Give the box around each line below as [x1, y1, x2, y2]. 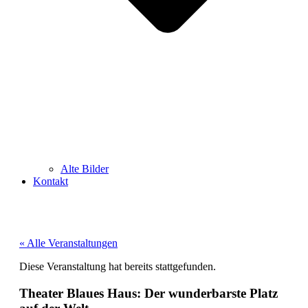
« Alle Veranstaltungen [19, 237, 118, 250]
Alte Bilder [60, 163, 109, 175]
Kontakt [33, 175, 68, 188]
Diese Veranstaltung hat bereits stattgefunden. [19, 261, 216, 273]
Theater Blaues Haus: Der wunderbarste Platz [19, 285, 278, 300]
